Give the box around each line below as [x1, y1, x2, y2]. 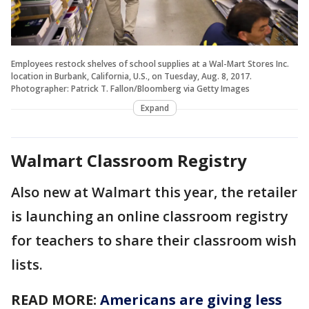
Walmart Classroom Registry [11, 148, 247, 172]
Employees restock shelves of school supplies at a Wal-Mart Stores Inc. [11, 57, 289, 70]
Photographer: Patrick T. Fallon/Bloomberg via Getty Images [11, 82, 250, 94]
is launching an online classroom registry [11, 206, 288, 226]
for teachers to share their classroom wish [11, 230, 297, 250]
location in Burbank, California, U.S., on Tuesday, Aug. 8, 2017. [11, 70, 252, 82]
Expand [140, 101, 169, 114]
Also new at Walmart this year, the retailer [11, 182, 297, 201]
